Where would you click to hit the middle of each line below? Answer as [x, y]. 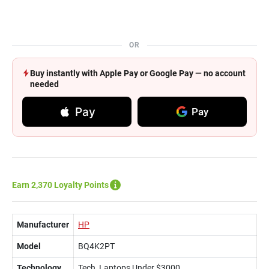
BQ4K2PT [96, 246]
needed [44, 84]
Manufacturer [43, 225]
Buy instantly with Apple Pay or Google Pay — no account [138, 73]
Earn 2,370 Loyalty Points [60, 185]
